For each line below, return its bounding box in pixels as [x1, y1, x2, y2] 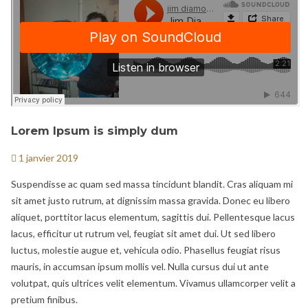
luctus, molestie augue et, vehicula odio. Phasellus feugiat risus [11, 244, 280, 256]
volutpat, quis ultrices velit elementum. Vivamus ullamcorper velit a [11, 277, 296, 289]
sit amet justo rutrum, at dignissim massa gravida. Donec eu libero [11, 195, 290, 207]
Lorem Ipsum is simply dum [11, 123, 178, 137]
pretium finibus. [11, 294, 78, 306]
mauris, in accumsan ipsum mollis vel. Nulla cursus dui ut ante [11, 261, 269, 273]
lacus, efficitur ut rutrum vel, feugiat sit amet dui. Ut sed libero [11, 228, 276, 240]
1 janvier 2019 [16, 152, 78, 164]
